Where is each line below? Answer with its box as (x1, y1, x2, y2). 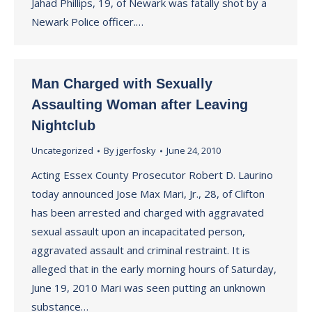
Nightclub (31, 118, 95, 133)
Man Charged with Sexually (31, 76, 212, 91)
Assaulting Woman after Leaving (31, 97, 248, 112)
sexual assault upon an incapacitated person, (31, 224, 245, 238)
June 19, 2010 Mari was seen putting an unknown (31, 281, 265, 295)
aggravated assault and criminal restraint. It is (31, 243, 250, 257)
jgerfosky (116, 144, 156, 157)
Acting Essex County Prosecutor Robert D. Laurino (31, 168, 273, 182)
